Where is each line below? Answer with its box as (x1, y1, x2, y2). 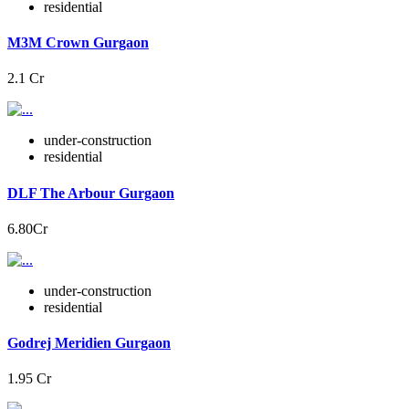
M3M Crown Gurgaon (7, 35, 149, 50)
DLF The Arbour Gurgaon (7, 184, 174, 201)
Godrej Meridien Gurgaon (7, 335, 171, 351)
